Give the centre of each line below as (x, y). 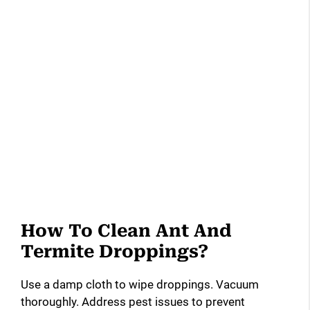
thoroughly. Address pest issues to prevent (133, 301)
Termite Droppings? (115, 251)
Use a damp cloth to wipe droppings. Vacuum (140, 284)
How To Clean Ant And (126, 230)
